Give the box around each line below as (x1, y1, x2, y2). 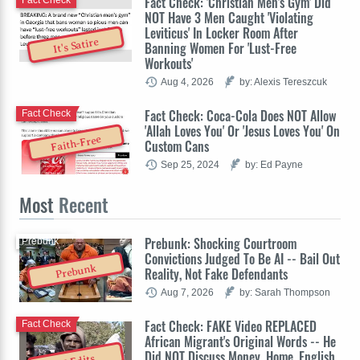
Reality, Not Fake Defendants (145, 264, 288, 284)
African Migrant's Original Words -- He (145, 331, 336, 351)
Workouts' (145, 53, 193, 73)
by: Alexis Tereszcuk (239, 76, 327, 87)
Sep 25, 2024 (161, 158, 219, 170)
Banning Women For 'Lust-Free (145, 38, 297, 58)
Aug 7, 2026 (161, 286, 214, 297)
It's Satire (51, 35, 100, 55)
